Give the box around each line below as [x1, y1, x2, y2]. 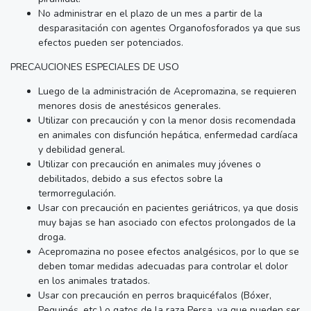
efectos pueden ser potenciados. [38, 35, 183, 49]
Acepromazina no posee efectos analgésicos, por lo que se [38, 244, 299, 258]
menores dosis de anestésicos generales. [38, 99, 221, 112]
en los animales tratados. [38, 274, 150, 287]
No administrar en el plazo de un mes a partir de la [38, 6, 262, 20]
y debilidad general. [38, 142, 125, 156]
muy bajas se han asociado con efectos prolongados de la [38, 215, 296, 229]
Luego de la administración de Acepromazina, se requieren [38, 84, 296, 98]
